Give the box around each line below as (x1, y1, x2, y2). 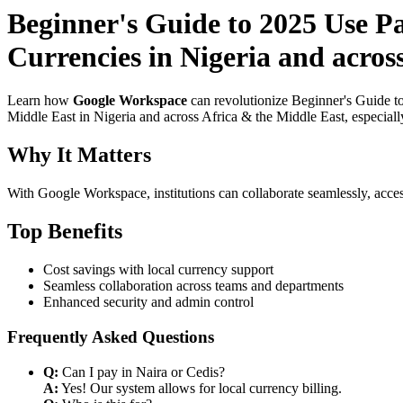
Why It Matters (7, 143, 151, 167)
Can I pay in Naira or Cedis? (58, 363, 225, 380)
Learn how (7, 93, 73, 109)
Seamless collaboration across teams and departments (43, 278, 344, 294)
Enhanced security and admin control (43, 294, 254, 310)
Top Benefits (7, 219, 122, 244)
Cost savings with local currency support (43, 262, 273, 278)
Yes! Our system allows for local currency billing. (58, 380, 342, 396)
